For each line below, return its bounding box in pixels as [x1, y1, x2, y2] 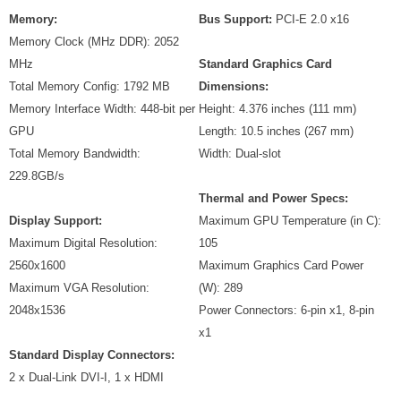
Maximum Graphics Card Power [199, 258, 363, 272]
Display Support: [9, 213, 102, 227]
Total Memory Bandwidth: [9, 146, 141, 160]
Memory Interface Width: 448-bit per [9, 101, 195, 115]
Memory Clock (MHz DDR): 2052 [9, 34, 179, 48]
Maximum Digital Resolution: [9, 235, 158, 250]
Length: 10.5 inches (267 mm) [199, 124, 354, 138]
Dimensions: [199, 79, 269, 93]
